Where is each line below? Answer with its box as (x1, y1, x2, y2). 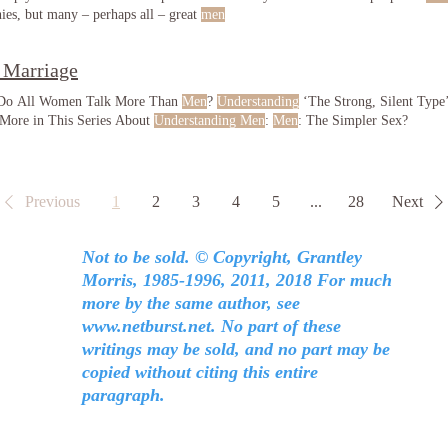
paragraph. (82, 385, 165, 405)
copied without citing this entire (82, 362, 318, 382)
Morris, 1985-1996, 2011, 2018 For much (82, 270, 392, 290)
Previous (25, 193, 80, 210)
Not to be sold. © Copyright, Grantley (82, 247, 362, 267)
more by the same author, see (82, 293, 300, 313)
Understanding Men (154, 113, 265, 128)
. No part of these (211, 316, 341, 336)
